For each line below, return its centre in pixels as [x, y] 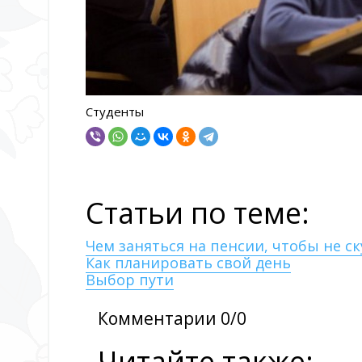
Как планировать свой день [188, 263]
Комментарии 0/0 [172, 319]
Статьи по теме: [198, 213]
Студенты [115, 112]
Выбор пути [130, 280]
